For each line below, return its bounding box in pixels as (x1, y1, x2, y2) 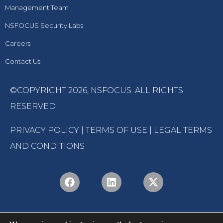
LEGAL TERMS (154, 125, 212, 135)
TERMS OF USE (86, 125, 147, 135)
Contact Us (5, 57, 40, 65)
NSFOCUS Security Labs (5, 21, 83, 29)
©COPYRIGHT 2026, (10, 86, 91, 95)
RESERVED (10, 102, 56, 111)
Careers (5, 39, 30, 47)
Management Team (5, 3, 69, 11)
